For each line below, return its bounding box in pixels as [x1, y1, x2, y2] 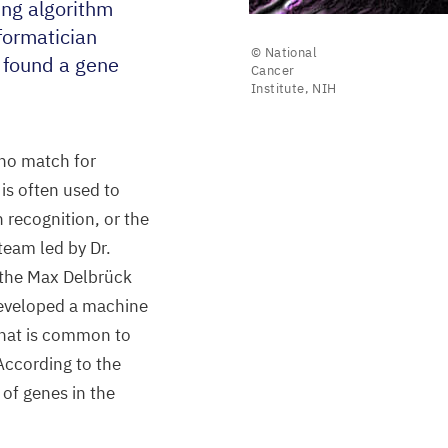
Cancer [251, 62, 295, 79]
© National [251, 44, 318, 61]
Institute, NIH [251, 80, 337, 97]
